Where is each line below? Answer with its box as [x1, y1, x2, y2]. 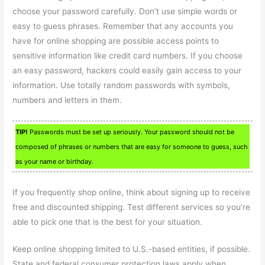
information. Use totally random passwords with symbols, [12, 80, 231, 90]
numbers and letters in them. [12, 95, 122, 105]
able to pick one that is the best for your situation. [12, 216, 203, 227]
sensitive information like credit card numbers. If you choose [12, 50, 243, 60]
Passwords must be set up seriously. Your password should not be [28, 127, 235, 136]
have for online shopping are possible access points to [12, 35, 219, 46]
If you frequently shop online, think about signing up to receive [12, 187, 251, 197]
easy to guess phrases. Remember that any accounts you [12, 21, 234, 31]
